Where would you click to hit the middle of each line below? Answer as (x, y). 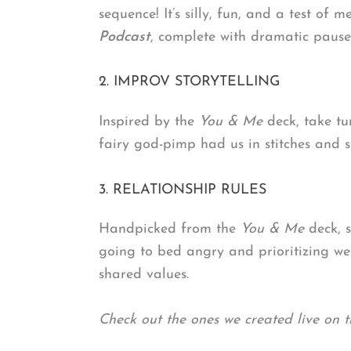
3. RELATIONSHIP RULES (183, 190)
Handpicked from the (170, 230)
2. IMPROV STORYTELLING (190, 82)
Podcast (125, 37)
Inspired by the (149, 122)
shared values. (144, 275)
